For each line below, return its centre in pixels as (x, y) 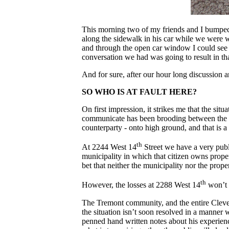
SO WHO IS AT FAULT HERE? (139, 92)
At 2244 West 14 (109, 147)
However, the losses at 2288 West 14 (141, 185)
